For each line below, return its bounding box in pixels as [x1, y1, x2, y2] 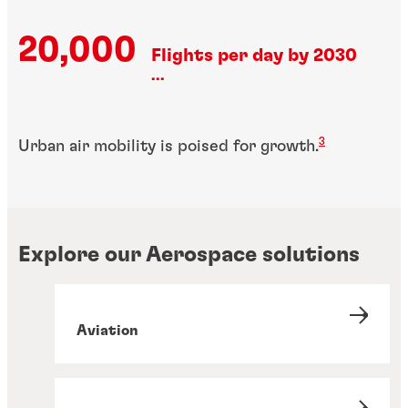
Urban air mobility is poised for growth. [18, 138, 319, 156]
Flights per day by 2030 [151, 46, 357, 65]
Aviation [76, 322, 138, 338]
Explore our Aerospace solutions [18, 243, 360, 266]
